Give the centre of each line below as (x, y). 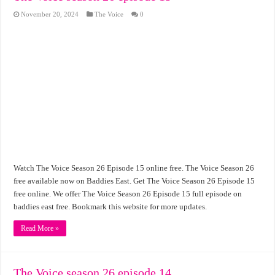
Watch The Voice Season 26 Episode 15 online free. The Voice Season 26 (134, 168)
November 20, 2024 (50, 14)
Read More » (40, 229)
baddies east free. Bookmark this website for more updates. (110, 207)
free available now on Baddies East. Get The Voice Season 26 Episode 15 (134, 181)
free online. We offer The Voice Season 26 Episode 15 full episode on (128, 194)
